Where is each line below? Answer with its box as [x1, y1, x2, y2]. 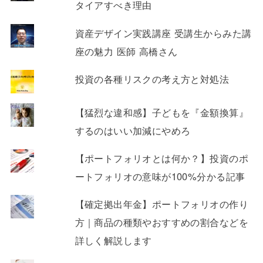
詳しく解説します [75, 233, 152, 248]
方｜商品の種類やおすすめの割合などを [75, 215, 248, 230]
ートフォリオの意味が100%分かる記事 [75, 169, 245, 183]
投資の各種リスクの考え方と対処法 [75, 72, 230, 86]
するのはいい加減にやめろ [75, 123, 191, 137]
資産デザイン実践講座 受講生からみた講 [75, 25, 252, 40]
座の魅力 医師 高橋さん [75, 43, 178, 58]
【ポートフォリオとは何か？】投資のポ [75, 151, 248, 165]
